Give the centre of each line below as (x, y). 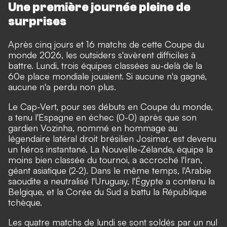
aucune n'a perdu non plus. (62, 86)
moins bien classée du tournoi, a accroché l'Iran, (105, 159)
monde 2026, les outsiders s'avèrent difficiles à (102, 54)
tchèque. (25, 202)
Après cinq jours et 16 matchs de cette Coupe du (106, 44)
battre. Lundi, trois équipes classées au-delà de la (105, 65)
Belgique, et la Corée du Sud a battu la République (107, 191)
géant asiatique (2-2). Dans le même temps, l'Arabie (110, 170)
